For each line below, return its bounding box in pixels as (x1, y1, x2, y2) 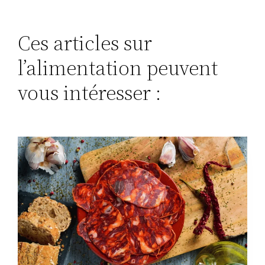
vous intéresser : (18, 78, 162, 107)
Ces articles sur (18, 28, 153, 57)
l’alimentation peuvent (18, 53, 218, 82)
